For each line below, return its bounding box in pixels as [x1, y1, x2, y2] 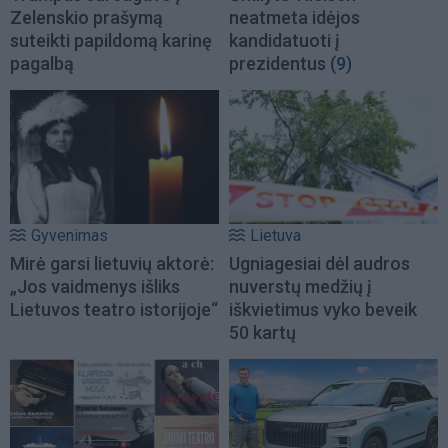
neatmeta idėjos [229, 6, 360, 28]
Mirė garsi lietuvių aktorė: [10, 253, 214, 275]
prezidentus [229, 52, 326, 74]
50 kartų [229, 322, 296, 344]
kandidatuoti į [229, 29, 340, 51]
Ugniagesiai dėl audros [229, 253, 410, 275]
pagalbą [10, 52, 74, 74]
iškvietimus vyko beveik [229, 299, 417, 321]
